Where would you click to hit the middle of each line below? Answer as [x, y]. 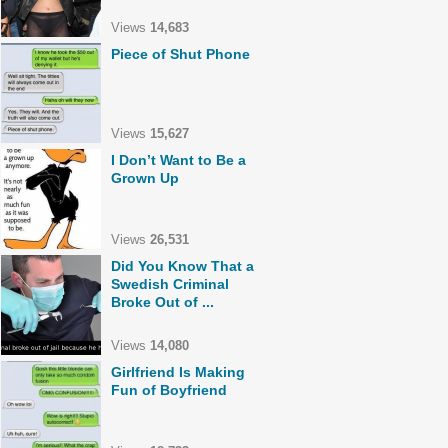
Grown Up [145, 178]
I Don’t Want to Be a [178, 160]
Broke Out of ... [162, 302]
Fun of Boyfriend [169, 390]
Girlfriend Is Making [178, 372]
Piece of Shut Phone [180, 54]
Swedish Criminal [170, 284]
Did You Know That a [182, 266]
